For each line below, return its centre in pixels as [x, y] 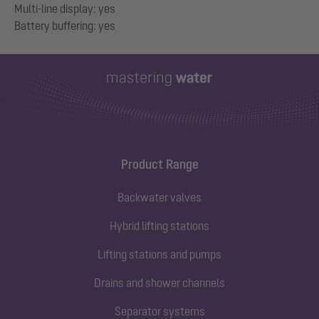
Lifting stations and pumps [159, 254]
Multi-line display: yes [65, 8]
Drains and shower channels [159, 282]
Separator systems [159, 311]
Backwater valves [159, 197]
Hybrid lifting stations [159, 225]
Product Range [159, 164]
